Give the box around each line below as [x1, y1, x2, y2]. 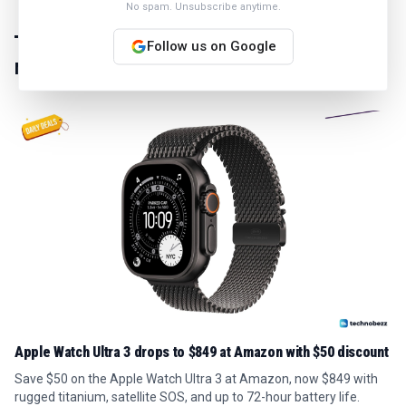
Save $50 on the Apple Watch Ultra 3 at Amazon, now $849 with [14, 372, 378, 387]
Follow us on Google [146, 37, 276, 54]
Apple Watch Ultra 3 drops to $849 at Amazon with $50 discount [14, 343, 389, 362]
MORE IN [14, 59, 75, 79]
